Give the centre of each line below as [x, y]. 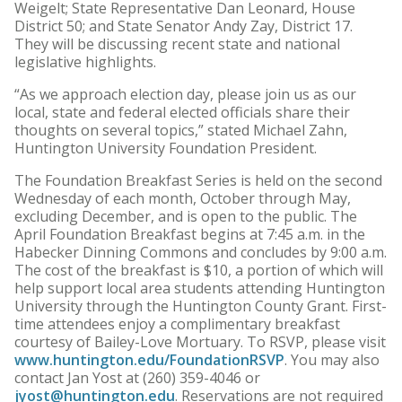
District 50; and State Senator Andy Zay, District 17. [184, 26]
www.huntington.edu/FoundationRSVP [149, 360]
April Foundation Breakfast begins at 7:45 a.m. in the [190, 235]
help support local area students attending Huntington [200, 288]
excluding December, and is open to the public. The [186, 217]
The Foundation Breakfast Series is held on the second [198, 181]
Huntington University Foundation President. [166, 149]
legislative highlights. [85, 62]
